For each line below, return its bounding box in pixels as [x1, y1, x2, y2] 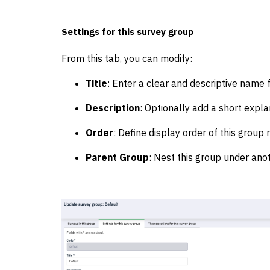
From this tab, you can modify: [61, 52, 192, 64]
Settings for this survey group [61, 25, 193, 37]
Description [86, 101, 140, 114]
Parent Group [86, 151, 149, 163]
